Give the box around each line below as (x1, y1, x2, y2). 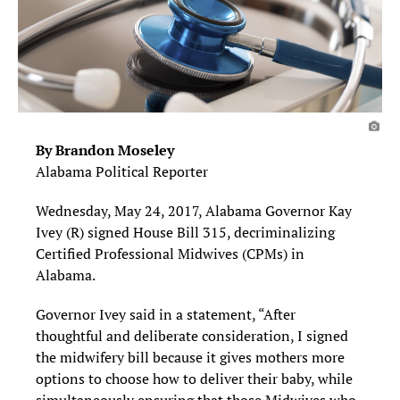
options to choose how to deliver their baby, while (36, 369, 353, 389)
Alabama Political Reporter (36, 162, 208, 182)
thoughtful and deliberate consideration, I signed (36, 326, 348, 346)
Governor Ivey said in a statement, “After (36, 304, 296, 325)
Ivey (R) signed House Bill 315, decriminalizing (36, 222, 335, 243)
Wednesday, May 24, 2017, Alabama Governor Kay (36, 201, 352, 221)
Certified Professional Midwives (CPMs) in (36, 244, 304, 264)
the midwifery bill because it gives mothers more (36, 347, 345, 368)
